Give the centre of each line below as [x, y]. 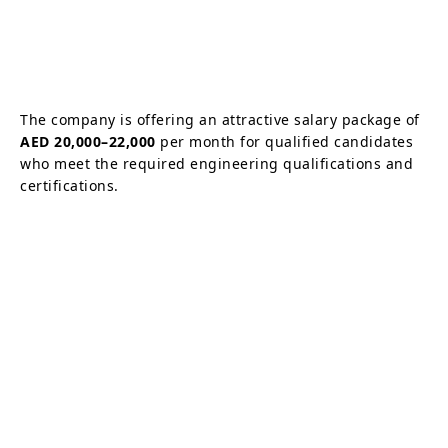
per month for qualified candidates [284, 141]
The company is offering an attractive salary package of [220, 119]
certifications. [69, 185]
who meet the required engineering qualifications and [216, 163]
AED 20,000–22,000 [88, 141]
